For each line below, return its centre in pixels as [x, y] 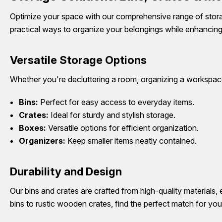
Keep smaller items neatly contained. [131, 140]
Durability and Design [66, 172]
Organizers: [42, 140]
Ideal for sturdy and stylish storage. [112, 115]
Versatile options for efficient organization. [123, 128]
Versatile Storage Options [78, 60]
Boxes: [33, 128]
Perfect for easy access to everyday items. [116, 102]
